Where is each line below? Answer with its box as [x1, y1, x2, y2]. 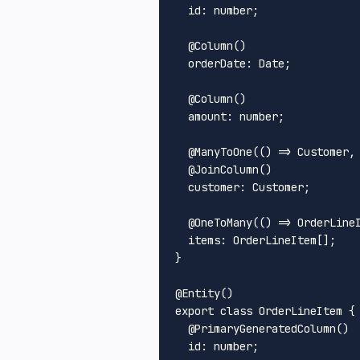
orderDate [188, 55, 246, 71]
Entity [182, 285, 220, 301]
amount [188, 108, 227, 124]
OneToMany [194, 215, 252, 230]
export [175, 303, 214, 318]
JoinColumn [194, 162, 259, 177]
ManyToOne [194, 144, 252, 159]
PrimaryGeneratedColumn [194, 321, 336, 336]
